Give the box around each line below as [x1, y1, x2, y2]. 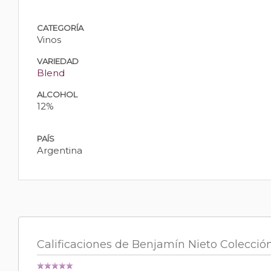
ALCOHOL [37, 90, 77, 100]
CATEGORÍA [37, 23, 83, 33]
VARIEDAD [37, 56, 79, 67]
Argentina [37, 145, 82, 157]
